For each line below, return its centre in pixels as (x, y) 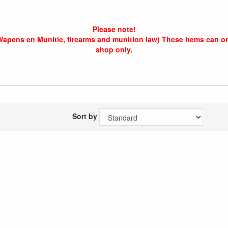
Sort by (85, 116)
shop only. (114, 49)
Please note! (114, 29)
